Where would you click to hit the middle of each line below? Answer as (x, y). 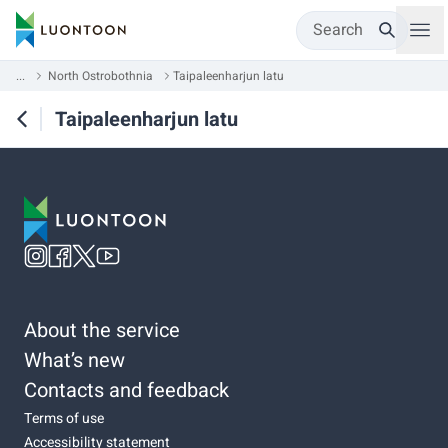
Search (338, 30)
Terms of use (64, 418)
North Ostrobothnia (100, 76)
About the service (102, 330)
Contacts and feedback (126, 390)
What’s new (74, 360)
